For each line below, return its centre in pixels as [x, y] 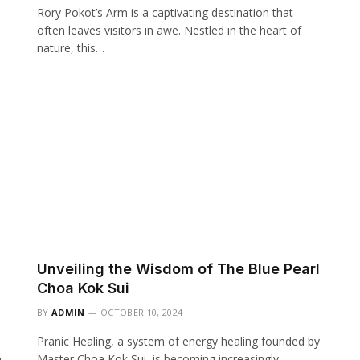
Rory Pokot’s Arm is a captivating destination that [165, 12]
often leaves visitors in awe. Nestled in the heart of [169, 30]
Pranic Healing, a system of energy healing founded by [178, 341]
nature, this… [71, 47]
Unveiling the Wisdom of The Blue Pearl [178, 269]
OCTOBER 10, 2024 [142, 312]
